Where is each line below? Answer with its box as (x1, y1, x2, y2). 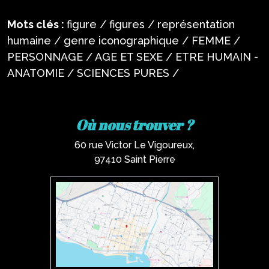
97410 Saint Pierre (94, 154, 175, 165)
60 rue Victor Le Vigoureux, (74, 139, 195, 151)
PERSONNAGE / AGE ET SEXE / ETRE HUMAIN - (7, 50, 258, 63)
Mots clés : (7, 18, 67, 31)
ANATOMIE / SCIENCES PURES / (7, 67, 179, 79)
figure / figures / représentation (67, 18, 235, 31)
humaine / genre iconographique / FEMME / (7, 34, 240, 47)
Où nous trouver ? (76, 115, 193, 134)
